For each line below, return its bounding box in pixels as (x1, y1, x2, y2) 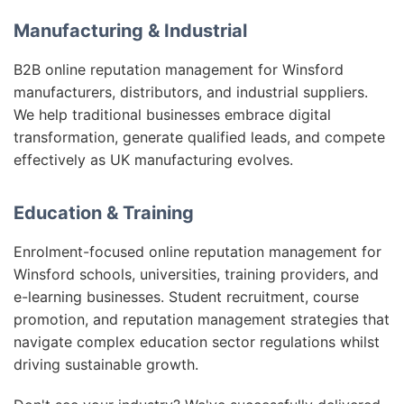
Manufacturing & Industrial (14, 20, 247, 41)
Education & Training (14, 202, 194, 224)
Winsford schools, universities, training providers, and (14, 265, 379, 283)
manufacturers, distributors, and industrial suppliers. (14, 83, 368, 101)
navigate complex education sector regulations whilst (14, 333, 380, 351)
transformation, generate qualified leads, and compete (14, 128, 385, 146)
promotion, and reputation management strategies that (14, 310, 390, 328)
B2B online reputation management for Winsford (14, 60, 344, 78)
